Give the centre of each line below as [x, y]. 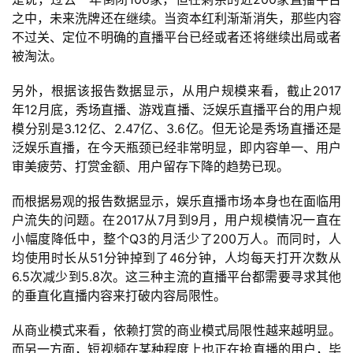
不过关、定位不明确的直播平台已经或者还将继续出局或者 [176, 37]
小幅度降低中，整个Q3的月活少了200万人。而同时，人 [176, 239]
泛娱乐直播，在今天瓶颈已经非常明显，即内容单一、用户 [176, 148]
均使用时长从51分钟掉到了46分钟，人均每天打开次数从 [176, 258]
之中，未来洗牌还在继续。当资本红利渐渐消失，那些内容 [176, 19]
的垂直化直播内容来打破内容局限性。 [119, 296]
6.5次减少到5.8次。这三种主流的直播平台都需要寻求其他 [176, 277]
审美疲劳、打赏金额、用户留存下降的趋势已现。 [150, 167]
